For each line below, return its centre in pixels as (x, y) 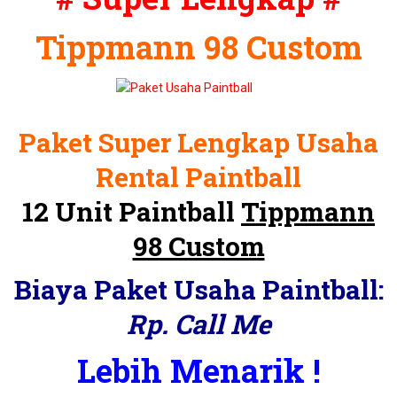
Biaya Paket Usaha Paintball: (198, 289)
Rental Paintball (198, 177)
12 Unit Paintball (132, 211)
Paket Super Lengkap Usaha (198, 142)
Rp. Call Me (198, 324)
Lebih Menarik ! (198, 370)
